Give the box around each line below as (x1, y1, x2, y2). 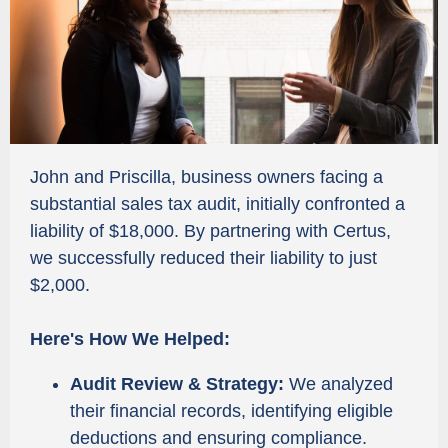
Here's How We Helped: (30, 329, 230, 349)
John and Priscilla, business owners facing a (30, 167, 383, 187)
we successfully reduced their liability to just (30, 248, 377, 268)
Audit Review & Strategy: (70, 374, 284, 394)
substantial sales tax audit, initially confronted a (30, 194, 405, 214)
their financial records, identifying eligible (70, 401, 393, 421)
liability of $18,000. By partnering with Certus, (30, 221, 391, 241)
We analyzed (284, 374, 393, 394)
